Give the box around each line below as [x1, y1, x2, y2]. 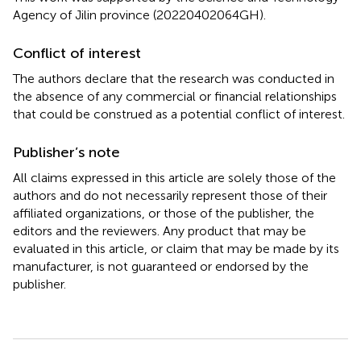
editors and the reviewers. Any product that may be [13, 222, 306, 239]
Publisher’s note [13, 143, 120, 161]
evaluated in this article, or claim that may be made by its [13, 240, 339, 256]
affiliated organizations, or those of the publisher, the [13, 205, 314, 221]
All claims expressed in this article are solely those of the [13, 169, 336, 185]
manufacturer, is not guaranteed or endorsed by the [13, 258, 309, 274]
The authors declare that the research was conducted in [13, 70, 334, 86]
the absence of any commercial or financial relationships [13, 88, 337, 104]
